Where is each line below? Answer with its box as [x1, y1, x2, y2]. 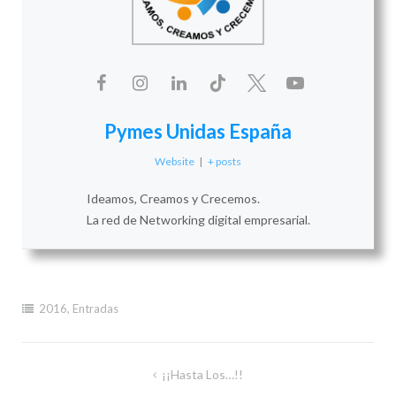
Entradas [72, 301, 118, 316]
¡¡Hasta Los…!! [161, 367, 243, 383]
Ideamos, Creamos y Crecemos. [86, 191, 260, 207]
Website [155, 155, 195, 169]
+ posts [207, 155, 241, 169]
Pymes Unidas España [104, 119, 292, 144]
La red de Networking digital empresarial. [86, 212, 310, 228]
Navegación [20, 363, 127, 388]
